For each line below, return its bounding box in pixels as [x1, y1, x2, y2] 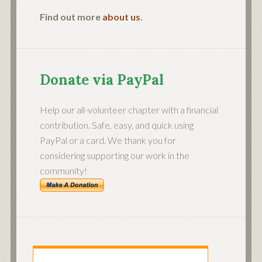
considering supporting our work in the [39, 150, 189, 161]
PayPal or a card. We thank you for [39, 135, 176, 146]
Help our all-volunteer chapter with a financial [39, 104, 218, 115]
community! [39, 165, 87, 176]
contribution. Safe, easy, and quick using [39, 119, 194, 130]
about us [102, 11, 140, 22]
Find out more [39, 11, 102, 22]
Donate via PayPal [39, 71, 164, 89]
